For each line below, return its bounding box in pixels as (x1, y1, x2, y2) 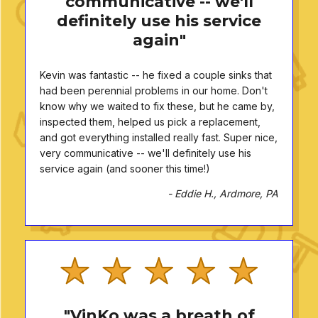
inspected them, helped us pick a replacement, (40, 115, 261, 128)
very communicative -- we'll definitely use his (40, 146, 251, 159)
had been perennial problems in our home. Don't (40, 84, 268, 97)
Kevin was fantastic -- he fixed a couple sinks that (40, 68, 272, 81)
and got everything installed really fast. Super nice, (40, 131, 278, 143)
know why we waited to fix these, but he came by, (40, 99, 275, 112)
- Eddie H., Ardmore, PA (168, 187, 278, 199)
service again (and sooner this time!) (40, 162, 210, 175)
